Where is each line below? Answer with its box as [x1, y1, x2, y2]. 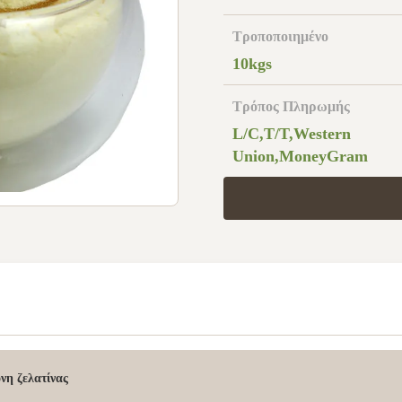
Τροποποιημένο [232, 29, 328, 44]
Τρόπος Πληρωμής [232, 99, 350, 114]
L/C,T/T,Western [232, 125, 351, 143]
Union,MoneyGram [232, 147, 368, 165]
